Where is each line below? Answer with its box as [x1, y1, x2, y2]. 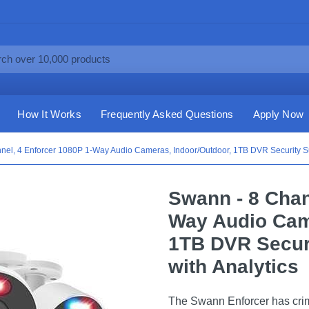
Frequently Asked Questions [100, 108, 234, 120]
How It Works [17, 108, 81, 120]
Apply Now [252, 108, 304, 120]
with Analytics [168, 256, 299, 277]
